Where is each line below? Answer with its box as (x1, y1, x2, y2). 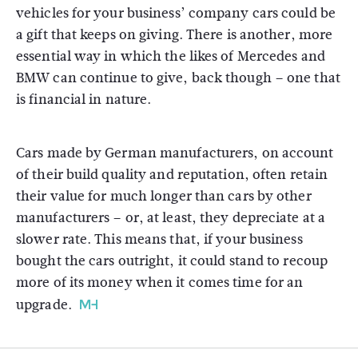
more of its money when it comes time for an (16, 272, 304, 292)
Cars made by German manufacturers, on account (16, 143, 334, 163)
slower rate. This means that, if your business (16, 229, 303, 249)
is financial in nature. (16, 89, 152, 109)
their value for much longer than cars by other (16, 186, 312, 206)
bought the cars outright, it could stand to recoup (16, 251, 328, 271)
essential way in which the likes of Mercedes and (16, 46, 325, 66)
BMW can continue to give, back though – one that (16, 68, 340, 88)
